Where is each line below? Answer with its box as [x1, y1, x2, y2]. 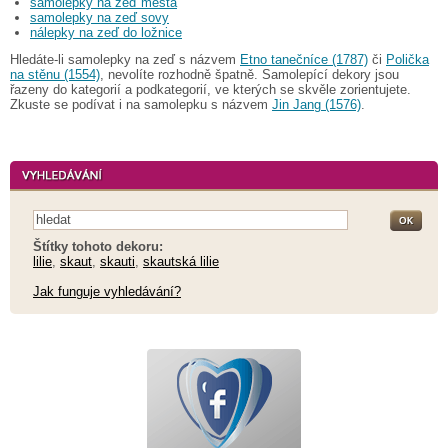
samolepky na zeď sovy [30, 9, 169, 25]
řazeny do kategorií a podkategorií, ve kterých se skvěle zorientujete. [10, 81, 411, 97]
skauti [100, 253, 135, 269]
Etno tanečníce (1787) [240, 51, 368, 67]
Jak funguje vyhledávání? [33, 283, 181, 299]
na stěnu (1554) [10, 66, 100, 82]
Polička [386, 51, 429, 67]
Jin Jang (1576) [272, 96, 361, 112]
